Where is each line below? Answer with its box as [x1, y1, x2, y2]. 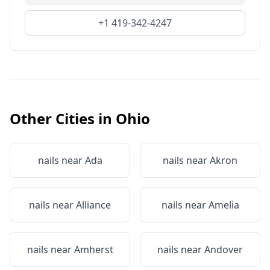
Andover [204, 243, 243, 256]
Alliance [76, 198, 111, 212]
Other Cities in [10, 108, 116, 128]
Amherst [74, 243, 113, 256]
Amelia [208, 198, 239, 212]
